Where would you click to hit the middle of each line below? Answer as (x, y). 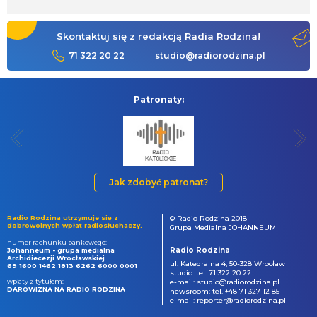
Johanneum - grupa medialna (61, 250)
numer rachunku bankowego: (57, 242)
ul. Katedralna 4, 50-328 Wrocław (227, 263)
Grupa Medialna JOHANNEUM (223, 227)
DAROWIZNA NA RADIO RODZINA (66, 289)
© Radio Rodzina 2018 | (211, 218)
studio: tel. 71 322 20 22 (211, 272)
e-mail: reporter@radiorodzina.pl (228, 300)
